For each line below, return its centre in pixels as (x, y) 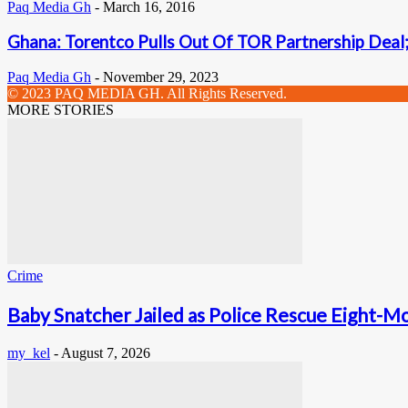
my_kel (29, 353)
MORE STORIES (61, 110)
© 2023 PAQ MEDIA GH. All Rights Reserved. (147, 94)
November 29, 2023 (161, 77)
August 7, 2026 (106, 353)
